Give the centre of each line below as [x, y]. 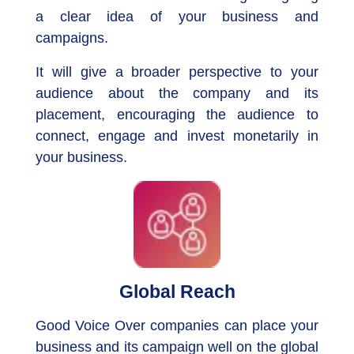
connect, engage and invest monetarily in [177, 136]
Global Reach [177, 292]
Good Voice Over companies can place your [177, 326]
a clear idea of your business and [177, 17]
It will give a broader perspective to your [177, 72]
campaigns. [72, 38]
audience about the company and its [177, 94]
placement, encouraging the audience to [177, 115]
